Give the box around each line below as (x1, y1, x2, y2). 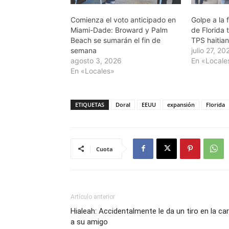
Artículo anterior (71, 193, 115, 200)
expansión (167, 100, 195, 108)
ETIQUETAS (75, 100, 104, 108)
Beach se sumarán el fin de (71, 35, 161, 44)
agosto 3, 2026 (71, 56, 122, 65)
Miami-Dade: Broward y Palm (71, 25, 168, 34)
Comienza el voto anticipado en (71, 15, 176, 24)
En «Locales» (71, 66, 114, 75)
